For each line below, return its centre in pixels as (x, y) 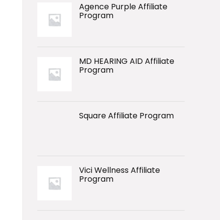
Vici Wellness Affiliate (120, 170)
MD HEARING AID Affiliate (127, 61)
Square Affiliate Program (126, 115)
